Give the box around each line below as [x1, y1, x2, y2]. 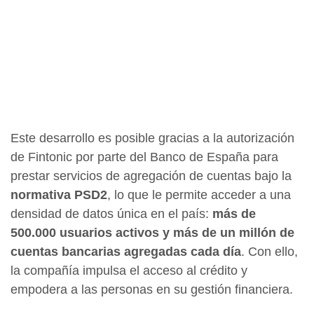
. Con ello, [241, 245, 298, 259]
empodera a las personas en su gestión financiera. [11, 282, 293, 297]
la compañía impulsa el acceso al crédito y [11, 264, 247, 278]
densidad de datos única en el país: [11, 207, 212, 221]
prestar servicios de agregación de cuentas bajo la [11, 169, 292, 184]
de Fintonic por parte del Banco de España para [11, 150, 278, 165]
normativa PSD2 [11, 188, 107, 203]
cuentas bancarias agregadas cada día [11, 245, 241, 259]
